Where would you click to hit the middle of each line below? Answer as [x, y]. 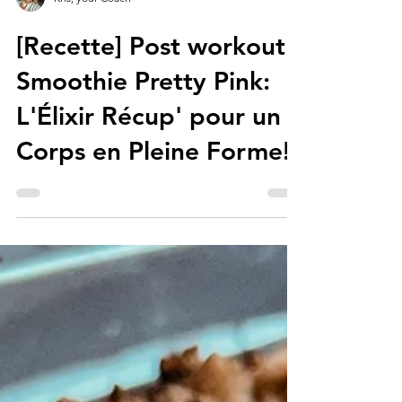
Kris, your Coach [92, 56]
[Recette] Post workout [151, 104]
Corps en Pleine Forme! [153, 209]
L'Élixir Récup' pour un [149, 174]
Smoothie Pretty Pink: [143, 139]
